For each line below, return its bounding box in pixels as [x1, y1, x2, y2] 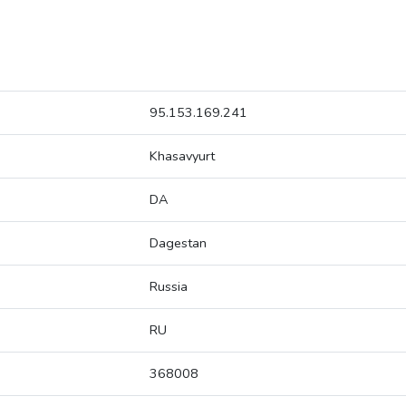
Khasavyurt [150, 147, 215, 166]
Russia [150, 277, 188, 296]
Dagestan [150, 234, 207, 253]
